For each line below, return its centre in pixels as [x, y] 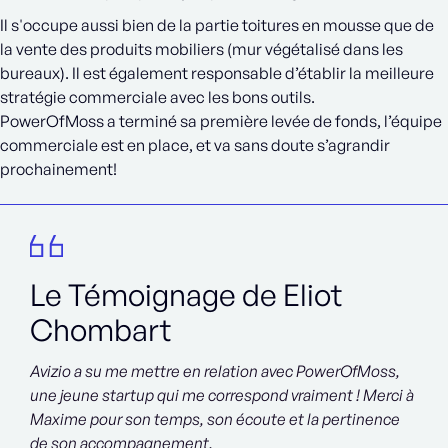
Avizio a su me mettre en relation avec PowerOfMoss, [215, 370]
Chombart [100, 329]
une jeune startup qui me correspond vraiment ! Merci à [222, 394]
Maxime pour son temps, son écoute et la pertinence [215, 418]
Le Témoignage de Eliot [186, 294]
